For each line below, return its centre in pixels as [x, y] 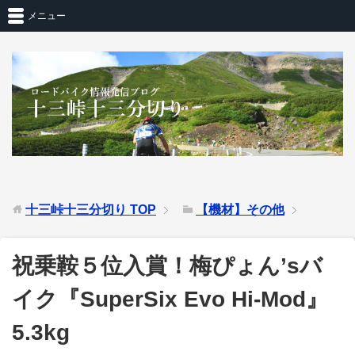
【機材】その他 [240, 209]
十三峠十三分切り [76, 209]
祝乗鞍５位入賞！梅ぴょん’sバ [167, 265]
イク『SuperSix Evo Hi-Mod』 [170, 299]
